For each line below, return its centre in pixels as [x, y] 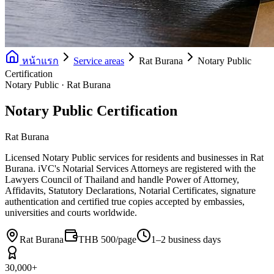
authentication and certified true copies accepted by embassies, [125, 201]
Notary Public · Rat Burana [58, 85]
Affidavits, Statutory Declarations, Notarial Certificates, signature [130, 190]
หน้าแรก [39, 61]
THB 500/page [107, 239]
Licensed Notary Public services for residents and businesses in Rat [134, 157]
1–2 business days [186, 239]
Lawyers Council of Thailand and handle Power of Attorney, [122, 179]
